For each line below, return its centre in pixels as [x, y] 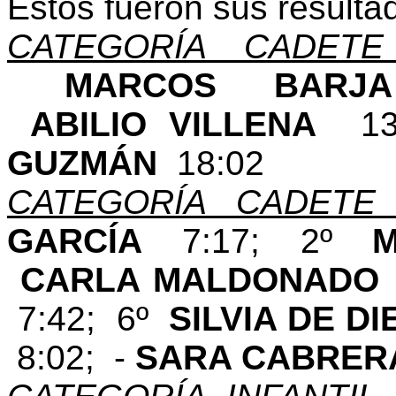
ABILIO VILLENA [195, 124]
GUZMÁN [92, 163]
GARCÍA [95, 240]
